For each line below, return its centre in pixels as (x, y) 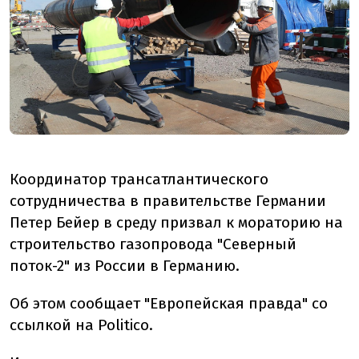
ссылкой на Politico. (81, 325)
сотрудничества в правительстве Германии (168, 200)
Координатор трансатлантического (139, 179)
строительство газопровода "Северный (153, 244)
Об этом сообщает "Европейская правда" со (169, 303)
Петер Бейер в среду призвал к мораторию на (176, 222)
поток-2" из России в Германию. (125, 265)
